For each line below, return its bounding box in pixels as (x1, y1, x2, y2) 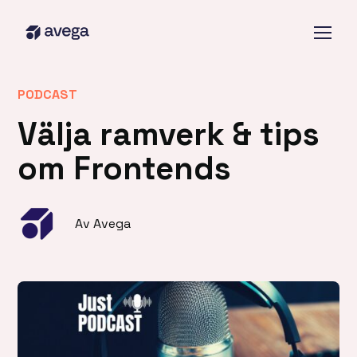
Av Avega (75, 215, 131, 233)
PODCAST (18, 85, 78, 103)
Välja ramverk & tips (18, 113, 320, 155)
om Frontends (18, 147, 232, 189)
